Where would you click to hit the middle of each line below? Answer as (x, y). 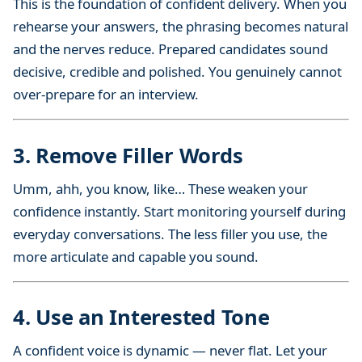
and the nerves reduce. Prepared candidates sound (170, 48)
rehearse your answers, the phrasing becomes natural (181, 26)
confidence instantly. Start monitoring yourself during (179, 211)
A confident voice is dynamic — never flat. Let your (170, 351)
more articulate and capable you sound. (136, 256)
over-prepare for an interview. (106, 94)
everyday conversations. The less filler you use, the (170, 234)
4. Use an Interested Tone (141, 318)
